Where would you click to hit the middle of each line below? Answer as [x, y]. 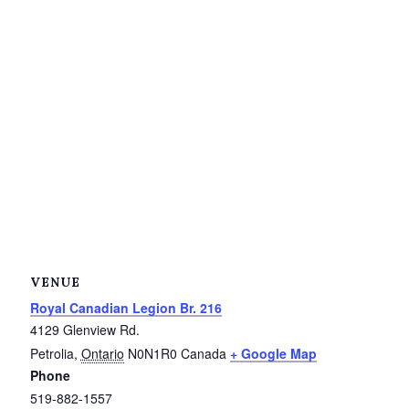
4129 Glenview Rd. [84, 329]
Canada [203, 353]
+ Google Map [273, 353]
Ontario [102, 353]
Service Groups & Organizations [147, 12]
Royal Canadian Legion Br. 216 [126, 307]
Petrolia [52, 353]
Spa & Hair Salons [93, 56]
